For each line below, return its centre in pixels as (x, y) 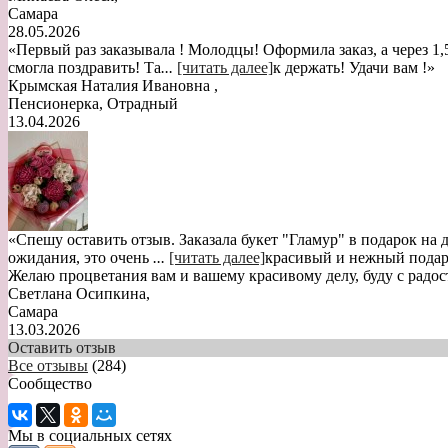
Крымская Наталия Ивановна (111, 86)
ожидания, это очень (80, 258)
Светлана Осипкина (77, 294)
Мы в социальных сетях (90, 436)
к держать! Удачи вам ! (350, 68)
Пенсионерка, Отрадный (93, 104)
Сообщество (50, 384)
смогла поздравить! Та (84, 68)
